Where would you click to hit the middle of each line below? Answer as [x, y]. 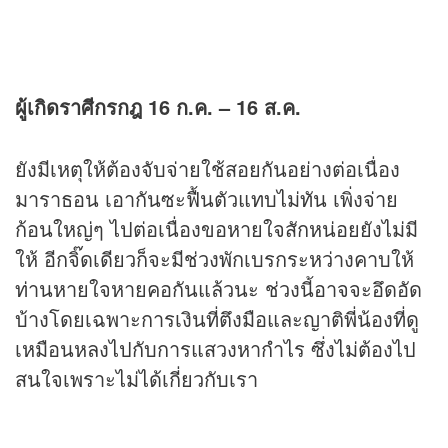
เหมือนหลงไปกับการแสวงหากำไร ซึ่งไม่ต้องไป [215, 348]
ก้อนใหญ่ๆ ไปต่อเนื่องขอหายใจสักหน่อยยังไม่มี [216, 228]
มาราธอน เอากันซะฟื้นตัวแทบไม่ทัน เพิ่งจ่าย [206, 198]
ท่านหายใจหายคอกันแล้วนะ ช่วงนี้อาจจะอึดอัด [218, 288]
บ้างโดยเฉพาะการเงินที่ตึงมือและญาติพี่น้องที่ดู [217, 318]
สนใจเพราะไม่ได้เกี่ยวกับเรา [136, 378]
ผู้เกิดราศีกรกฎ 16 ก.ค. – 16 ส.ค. [158, 106]
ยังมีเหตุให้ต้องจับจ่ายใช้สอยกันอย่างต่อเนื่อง [207, 168]
